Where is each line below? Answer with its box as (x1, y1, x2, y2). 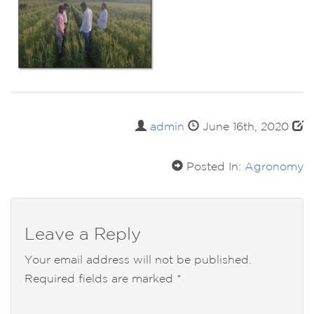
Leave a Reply (25, 227, 141, 243)
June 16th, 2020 (199, 122, 292, 132)
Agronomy (245, 162, 303, 172)
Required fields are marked (25, 274, 177, 285)
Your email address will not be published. (25, 255, 252, 266)
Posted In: (183, 162, 245, 172)
